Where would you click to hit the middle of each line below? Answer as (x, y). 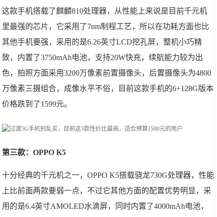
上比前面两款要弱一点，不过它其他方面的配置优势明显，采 (107, 191)
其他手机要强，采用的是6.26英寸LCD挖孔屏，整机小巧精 (102, 42)
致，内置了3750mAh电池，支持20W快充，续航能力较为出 (103, 57)
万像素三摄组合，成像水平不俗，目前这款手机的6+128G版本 (108, 88)
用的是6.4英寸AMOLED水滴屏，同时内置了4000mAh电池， (105, 206)
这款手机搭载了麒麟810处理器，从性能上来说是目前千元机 (105, 11)
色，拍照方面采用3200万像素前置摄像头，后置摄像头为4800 (107, 73)
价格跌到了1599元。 (37, 104)
